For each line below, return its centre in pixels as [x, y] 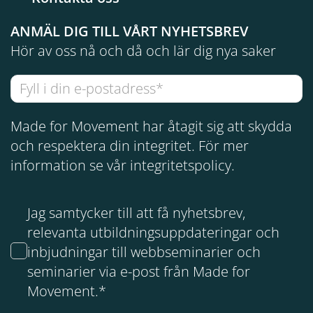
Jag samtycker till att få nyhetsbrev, [136, 212]
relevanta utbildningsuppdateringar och [153, 232]
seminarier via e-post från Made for [139, 271]
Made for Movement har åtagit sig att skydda [151, 126]
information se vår [70, 165]
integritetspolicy [181, 165]
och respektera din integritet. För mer [130, 145]
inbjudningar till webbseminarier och [144, 252]
